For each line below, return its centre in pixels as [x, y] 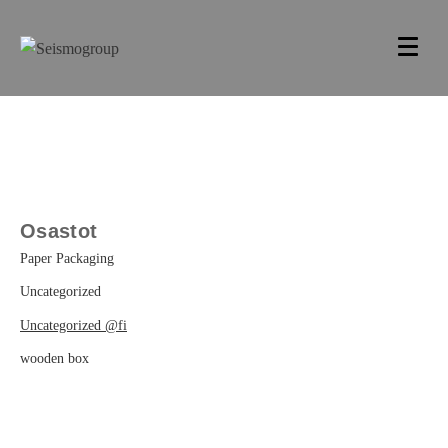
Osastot [59, 231]
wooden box [54, 359]
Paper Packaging [67, 258]
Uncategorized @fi [73, 325]
